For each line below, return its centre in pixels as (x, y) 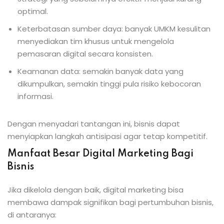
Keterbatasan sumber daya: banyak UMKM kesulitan (114, 28)
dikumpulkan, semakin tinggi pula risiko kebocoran (109, 83)
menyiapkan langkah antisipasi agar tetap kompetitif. (107, 136)
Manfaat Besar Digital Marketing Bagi (100, 154)
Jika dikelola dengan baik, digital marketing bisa (95, 189)
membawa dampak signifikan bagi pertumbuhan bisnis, (110, 202)
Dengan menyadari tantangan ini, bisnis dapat (94, 123)
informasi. (35, 96)
